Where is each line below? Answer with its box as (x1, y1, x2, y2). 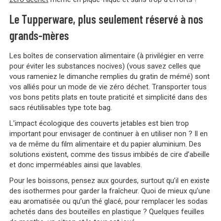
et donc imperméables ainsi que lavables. (9, 160, 142, 169)
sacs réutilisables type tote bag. (9, 103, 112, 112)
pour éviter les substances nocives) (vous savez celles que (9, 61, 201, 71)
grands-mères (9, 28, 69, 42)
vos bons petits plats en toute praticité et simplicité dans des (9, 92, 207, 102)
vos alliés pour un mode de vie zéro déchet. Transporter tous (9, 82, 207, 91)
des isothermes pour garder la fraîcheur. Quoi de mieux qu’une (9, 186, 210, 196)
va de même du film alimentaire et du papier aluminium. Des (9, 139, 201, 148)
